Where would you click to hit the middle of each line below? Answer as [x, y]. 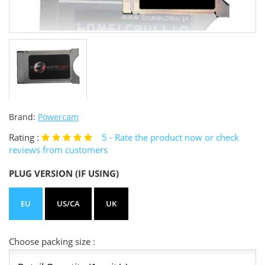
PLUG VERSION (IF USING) [64, 174]
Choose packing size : [52, 242]
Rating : [24, 138]
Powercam [58, 117]
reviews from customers [58, 150]
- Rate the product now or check [174, 138]
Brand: [23, 117]
